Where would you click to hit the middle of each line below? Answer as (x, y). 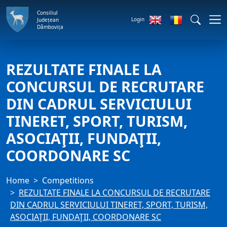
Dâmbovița (50, 27)
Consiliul (47, 12)
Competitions (68, 180)
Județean (48, 20)
